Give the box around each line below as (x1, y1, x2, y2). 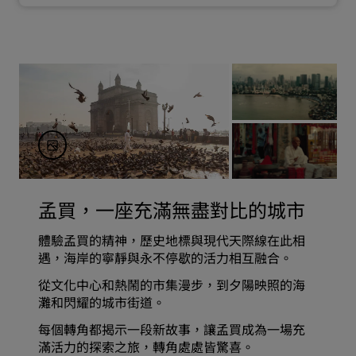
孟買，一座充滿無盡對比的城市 (38, 195, 305, 224)
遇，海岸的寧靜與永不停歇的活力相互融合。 (38, 248, 292, 268)
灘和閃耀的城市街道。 (38, 292, 165, 312)
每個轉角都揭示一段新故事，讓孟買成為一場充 (38, 319, 305, 339)
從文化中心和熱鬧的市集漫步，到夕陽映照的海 (38, 275, 305, 295)
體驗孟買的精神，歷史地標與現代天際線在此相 (38, 230, 305, 250)
